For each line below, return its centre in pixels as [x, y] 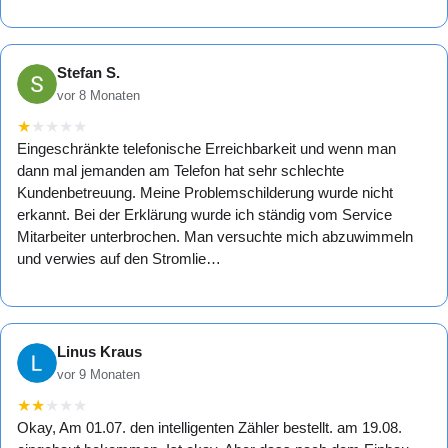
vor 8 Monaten [98, 96]
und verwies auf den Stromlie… [119, 259]
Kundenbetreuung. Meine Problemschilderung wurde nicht [205, 193]
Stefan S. [88, 73]
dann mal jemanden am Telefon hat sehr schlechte [180, 171]
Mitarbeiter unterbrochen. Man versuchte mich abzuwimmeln [215, 237]
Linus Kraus [99, 352]
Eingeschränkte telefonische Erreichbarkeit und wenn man [206, 149]
